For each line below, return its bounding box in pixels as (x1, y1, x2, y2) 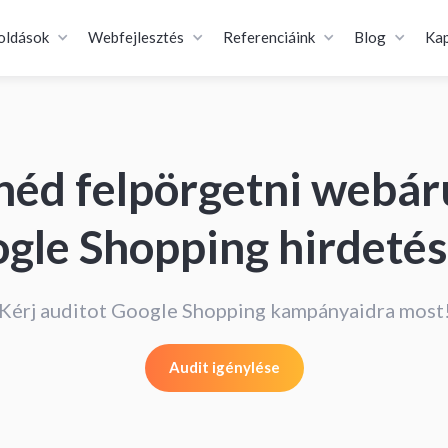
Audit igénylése (168, 358, 280, 376)
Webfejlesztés (88, 27, 185, 46)
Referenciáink (223, 27, 316, 46)
